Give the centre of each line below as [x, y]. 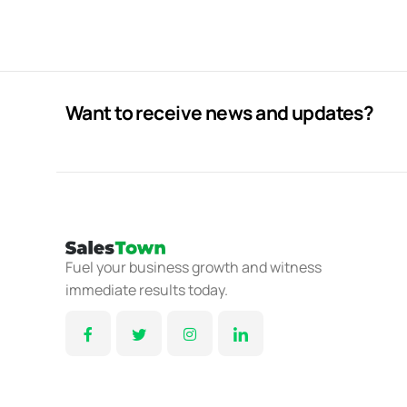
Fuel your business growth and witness [194, 267]
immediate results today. [147, 290]
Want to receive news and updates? [220, 113]
